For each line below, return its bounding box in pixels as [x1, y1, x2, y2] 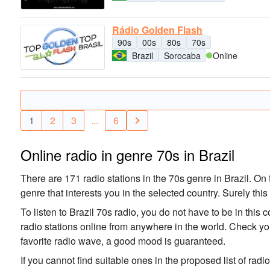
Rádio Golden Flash [112, 23, 202, 37]
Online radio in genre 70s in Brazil [20, 144, 234, 166]
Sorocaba [164, 49, 201, 62]
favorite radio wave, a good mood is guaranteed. [20, 234, 225, 248]
